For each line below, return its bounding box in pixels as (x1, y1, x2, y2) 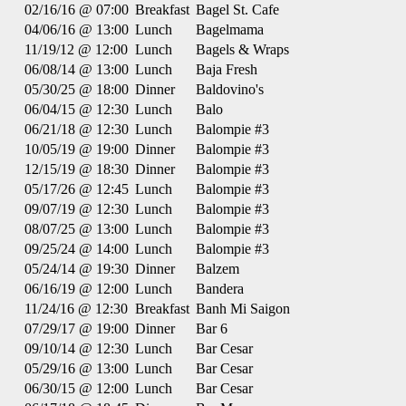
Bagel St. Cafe (196, 2, 279, 17)
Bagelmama (196, 22, 264, 37)
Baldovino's (196, 82, 264, 97)
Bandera (196, 281, 244, 296)
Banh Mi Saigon (196, 301, 290, 316)
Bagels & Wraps (196, 42, 289, 57)
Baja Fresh (196, 62, 257, 77)
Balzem (196, 261, 239, 276)
